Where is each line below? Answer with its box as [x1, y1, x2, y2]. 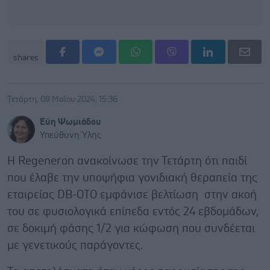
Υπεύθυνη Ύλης [40, 130, 101, 140]
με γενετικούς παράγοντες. [7, 239, 143, 251]
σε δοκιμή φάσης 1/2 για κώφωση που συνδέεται [7, 222, 255, 234]
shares [13, 53, 39, 62]
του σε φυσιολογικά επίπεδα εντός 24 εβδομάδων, [7, 206, 259, 218]
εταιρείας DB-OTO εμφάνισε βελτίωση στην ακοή [7, 189, 257, 201]
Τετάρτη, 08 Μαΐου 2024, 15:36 [7, 95, 118, 104]
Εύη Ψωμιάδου [40, 117, 101, 127]
